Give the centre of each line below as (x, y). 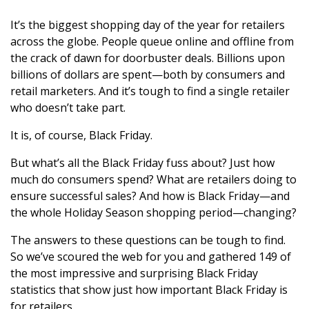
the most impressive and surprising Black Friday (134, 273)
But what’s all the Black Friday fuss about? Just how (142, 163)
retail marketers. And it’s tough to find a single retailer (150, 91)
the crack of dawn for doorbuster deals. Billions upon (148, 58)
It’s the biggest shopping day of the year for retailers (148, 25)
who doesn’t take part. (68, 108)
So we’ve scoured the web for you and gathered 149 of (151, 257)
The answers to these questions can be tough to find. (148, 240)
